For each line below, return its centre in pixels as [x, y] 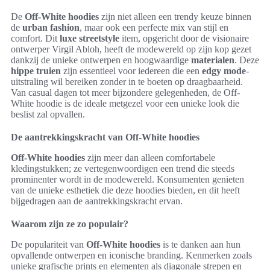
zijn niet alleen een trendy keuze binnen [175, 17]
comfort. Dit [35, 38]
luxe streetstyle [89, 38]
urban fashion [51, 27]
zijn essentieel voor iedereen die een [131, 71]
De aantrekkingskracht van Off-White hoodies [105, 137]
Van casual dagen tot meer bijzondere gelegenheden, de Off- [125, 93]
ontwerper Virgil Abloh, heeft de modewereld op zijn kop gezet [131, 49]
